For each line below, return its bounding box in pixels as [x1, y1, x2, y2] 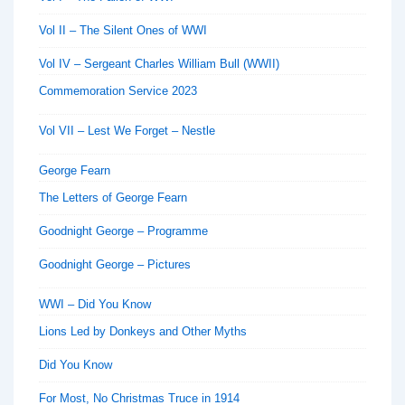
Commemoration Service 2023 [39, 83, 197, 98]
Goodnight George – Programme [39, 223, 208, 238]
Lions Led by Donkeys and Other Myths [39, 324, 247, 338]
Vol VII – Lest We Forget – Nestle [39, 123, 215, 137]
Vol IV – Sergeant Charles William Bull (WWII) [39, 56, 279, 71]
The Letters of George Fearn [39, 190, 187, 204]
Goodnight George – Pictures [39, 257, 191, 271]
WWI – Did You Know [39, 297, 151, 311]
